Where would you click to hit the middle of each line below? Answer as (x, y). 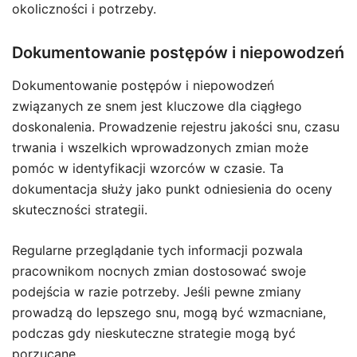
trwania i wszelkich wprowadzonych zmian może (160, 148)
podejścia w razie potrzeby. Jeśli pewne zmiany (157, 292)
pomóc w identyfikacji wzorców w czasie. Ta (148, 169)
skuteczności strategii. (80, 210)
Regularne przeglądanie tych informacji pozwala (157, 251)
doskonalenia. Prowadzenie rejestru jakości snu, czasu (176, 127)
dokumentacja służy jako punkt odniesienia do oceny (172, 189)
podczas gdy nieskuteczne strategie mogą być (154, 333)
